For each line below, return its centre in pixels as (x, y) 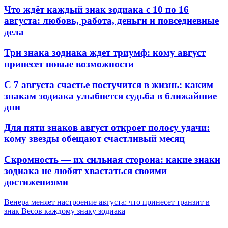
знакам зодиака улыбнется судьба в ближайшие (110, 96)
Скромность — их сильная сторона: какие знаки (112, 159)
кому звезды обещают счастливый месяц (94, 139)
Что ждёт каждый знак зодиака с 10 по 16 (96, 10)
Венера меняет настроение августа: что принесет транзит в (107, 202)
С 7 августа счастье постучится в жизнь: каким (109, 84)
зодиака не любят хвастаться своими (85, 170)
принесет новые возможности (69, 64)
